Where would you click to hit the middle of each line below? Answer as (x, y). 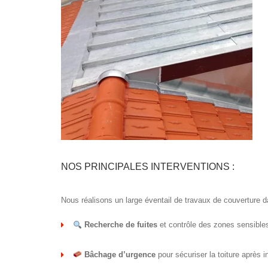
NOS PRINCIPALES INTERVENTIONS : (148, 167)
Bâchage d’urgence (120, 254)
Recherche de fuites (121, 225)
